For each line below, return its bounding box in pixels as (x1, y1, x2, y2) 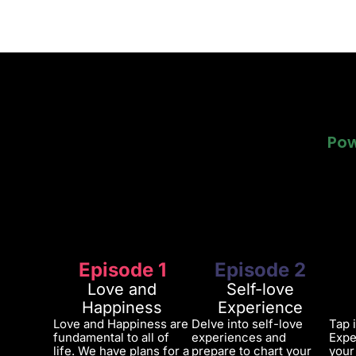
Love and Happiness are (53, 316, 189, 332)
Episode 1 (78, 258, 166, 282)
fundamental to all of (53, 330, 170, 346)
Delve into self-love (191, 316, 303, 332)
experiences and (191, 330, 286, 346)
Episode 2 (215, 258, 307, 282)
